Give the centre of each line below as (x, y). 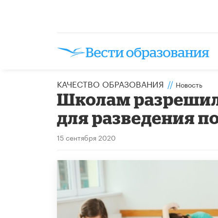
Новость (189, 84)
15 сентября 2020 (86, 137)
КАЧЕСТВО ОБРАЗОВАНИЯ (110, 83)
